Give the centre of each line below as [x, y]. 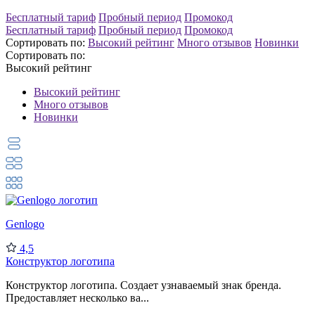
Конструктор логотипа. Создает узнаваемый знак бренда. [143, 285]
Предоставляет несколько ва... [77, 297]
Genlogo [25, 224]
